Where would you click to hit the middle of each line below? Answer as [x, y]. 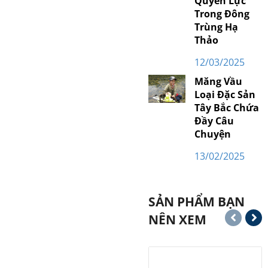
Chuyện [212, 134]
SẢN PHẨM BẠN [197, 201]
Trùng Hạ [216, 27]
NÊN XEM [178, 219]
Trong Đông [222, 14]
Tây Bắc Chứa [226, 108]
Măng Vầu [218, 81]
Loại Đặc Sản [225, 95]
